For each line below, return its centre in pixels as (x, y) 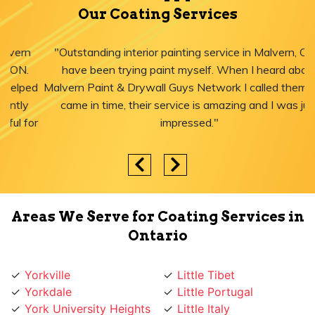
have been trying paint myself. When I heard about (157, 70)
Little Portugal (215, 275)
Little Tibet (206, 258)
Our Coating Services (157, 14)
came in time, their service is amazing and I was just (157, 105)
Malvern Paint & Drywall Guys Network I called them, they (157, 88)
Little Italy (204, 291)
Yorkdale (48, 275)
